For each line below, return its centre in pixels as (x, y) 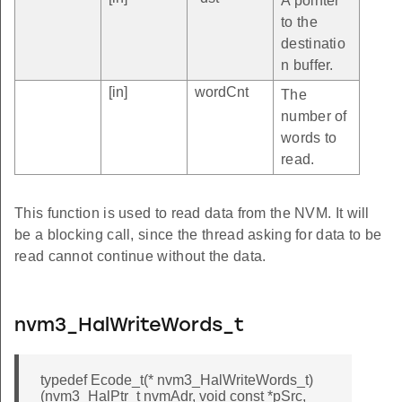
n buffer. (307, 66)
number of (314, 117)
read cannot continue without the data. (140, 257)
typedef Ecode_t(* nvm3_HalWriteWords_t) (177, 380)
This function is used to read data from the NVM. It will (192, 214)
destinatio (313, 44)
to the (299, 22)
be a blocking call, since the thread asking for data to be (198, 235)
